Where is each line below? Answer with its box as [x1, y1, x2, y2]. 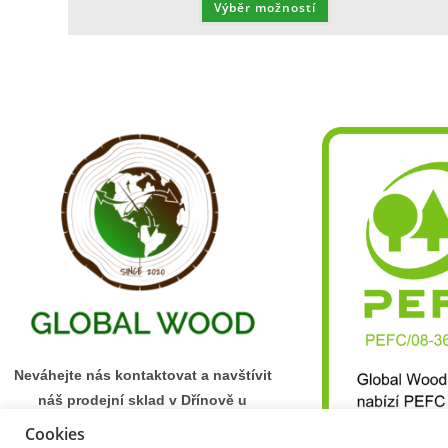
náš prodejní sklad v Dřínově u [38, 392, 247, 409]
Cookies [25, 423, 85, 445]
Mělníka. [114, 417, 171, 434]
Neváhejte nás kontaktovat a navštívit [13, 367, 272, 384]
